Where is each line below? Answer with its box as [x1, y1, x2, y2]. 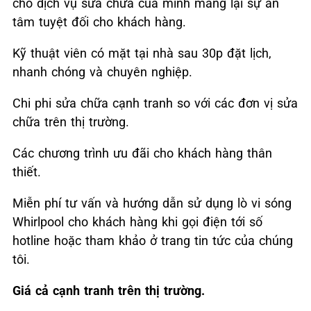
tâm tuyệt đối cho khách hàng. [12, 15, 186, 30]
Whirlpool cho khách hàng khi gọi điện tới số [12, 215, 262, 230]
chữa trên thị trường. [12, 115, 129, 130]
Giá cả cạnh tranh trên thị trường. [12, 283, 205, 299]
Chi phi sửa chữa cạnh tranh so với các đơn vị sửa [12, 96, 298, 111]
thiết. [12, 165, 41, 180]
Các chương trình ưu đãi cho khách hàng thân [12, 146, 272, 161]
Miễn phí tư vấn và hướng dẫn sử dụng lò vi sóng [12, 196, 292, 211]
